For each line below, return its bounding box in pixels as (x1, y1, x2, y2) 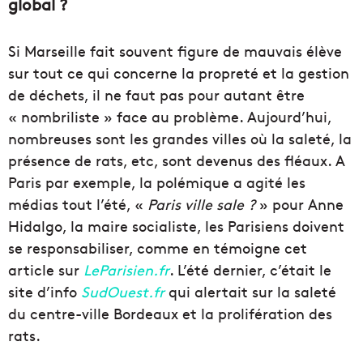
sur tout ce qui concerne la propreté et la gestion (8, 62, 349, 83)
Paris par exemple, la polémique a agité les (8, 172, 305, 193)
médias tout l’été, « (8, 194, 147, 215)
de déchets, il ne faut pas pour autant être (8, 84, 305, 105)
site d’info (8, 281, 81, 302)
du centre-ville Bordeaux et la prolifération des (8, 303, 332, 324)
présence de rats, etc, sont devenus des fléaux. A (8, 150, 345, 171)
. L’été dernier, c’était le (169, 259, 331, 280)
